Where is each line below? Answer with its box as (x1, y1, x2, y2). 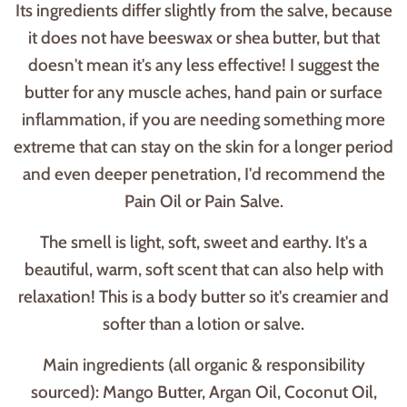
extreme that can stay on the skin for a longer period (14, 136, 393, 158)
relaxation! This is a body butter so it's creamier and (18, 286, 389, 308)
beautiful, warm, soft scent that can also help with (24, 259, 383, 281)
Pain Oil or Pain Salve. (124, 191, 283, 213)
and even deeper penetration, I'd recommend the (22, 164, 385, 185)
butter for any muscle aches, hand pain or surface (25, 82, 382, 104)
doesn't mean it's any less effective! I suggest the (27, 55, 380, 76)
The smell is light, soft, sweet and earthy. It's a (40, 232, 367, 253)
